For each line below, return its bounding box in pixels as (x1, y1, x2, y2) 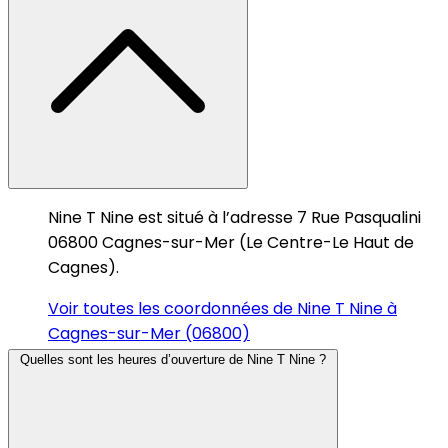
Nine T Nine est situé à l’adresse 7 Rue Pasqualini (48, 205, 421, 229)
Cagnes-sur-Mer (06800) (48, 321, 250, 345)
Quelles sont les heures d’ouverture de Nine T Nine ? (20, 351, 326, 367)
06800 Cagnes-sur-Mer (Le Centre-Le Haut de (48, 230, 414, 254)
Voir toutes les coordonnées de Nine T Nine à (48, 296, 397, 320)
